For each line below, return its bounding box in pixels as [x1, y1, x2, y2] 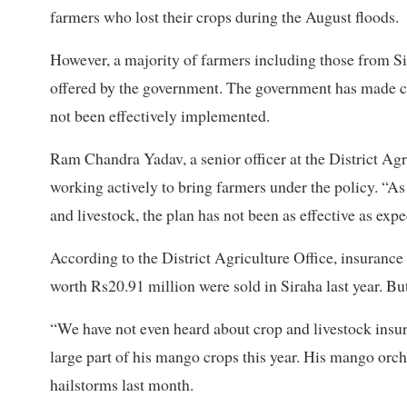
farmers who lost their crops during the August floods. [50, 5, 399, 28]
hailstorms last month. [50, 373, 194, 396]
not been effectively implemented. [50, 104, 270, 127]
